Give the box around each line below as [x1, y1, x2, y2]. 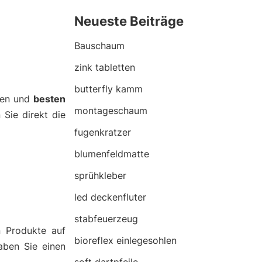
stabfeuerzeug [74, 213, 138, 225]
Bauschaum [74, 40, 125, 51]
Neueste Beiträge [74, 13, 184, 29]
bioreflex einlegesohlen [74, 235, 177, 246]
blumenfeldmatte [74, 148, 149, 160]
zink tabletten [74, 61, 135, 73]
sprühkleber [74, 170, 126, 181]
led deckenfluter [74, 191, 146, 203]
